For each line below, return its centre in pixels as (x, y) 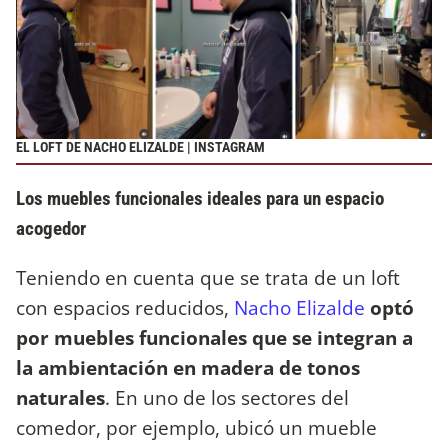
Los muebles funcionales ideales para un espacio (200, 198)
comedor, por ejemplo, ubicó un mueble (196, 427)
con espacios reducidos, (125, 307)
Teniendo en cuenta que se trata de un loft (208, 277)
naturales (60, 397)
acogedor (51, 228)
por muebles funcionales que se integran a (214, 337)
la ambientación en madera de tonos (188, 367)
